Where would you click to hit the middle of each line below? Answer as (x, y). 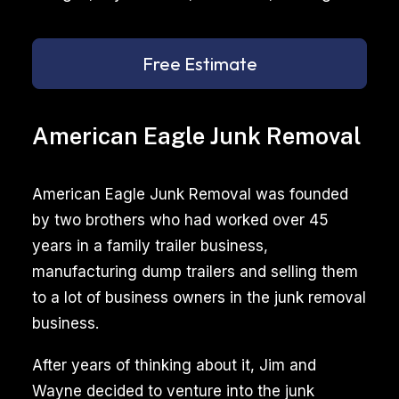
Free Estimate (199, 64)
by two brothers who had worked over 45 (180, 220)
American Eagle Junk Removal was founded (190, 194)
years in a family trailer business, (150, 246)
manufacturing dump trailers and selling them (195, 272)
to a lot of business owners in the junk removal (199, 297)
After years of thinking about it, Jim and (174, 365)
